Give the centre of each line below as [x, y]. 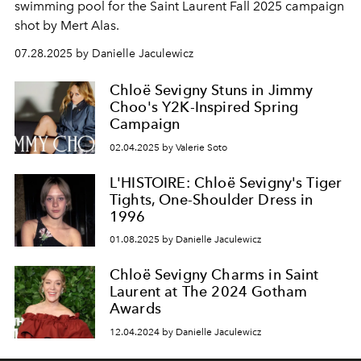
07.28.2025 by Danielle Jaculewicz [104, 54]
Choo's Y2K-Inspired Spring [204, 107]
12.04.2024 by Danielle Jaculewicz [185, 332]
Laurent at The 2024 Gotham [209, 292]
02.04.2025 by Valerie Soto [168, 147]
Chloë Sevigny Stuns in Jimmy [212, 90]
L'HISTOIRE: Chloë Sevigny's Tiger [226, 182]
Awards [135, 309]
